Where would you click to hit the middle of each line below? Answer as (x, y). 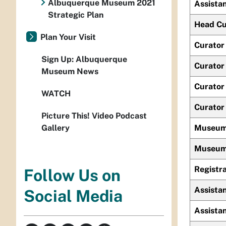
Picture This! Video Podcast (94, 116)
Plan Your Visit (68, 37)
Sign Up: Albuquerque (84, 59)
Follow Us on (72, 176)
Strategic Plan (76, 15)
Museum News (70, 71)
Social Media (73, 196)
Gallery (55, 128)
